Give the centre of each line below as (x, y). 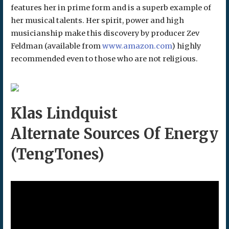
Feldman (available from (56, 46)
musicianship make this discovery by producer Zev (105, 33)
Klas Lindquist (64, 114)
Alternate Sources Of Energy (114, 134)
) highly (186, 46)
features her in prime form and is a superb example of (111, 7)
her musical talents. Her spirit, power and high (97, 20)
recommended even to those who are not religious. (104, 59)
